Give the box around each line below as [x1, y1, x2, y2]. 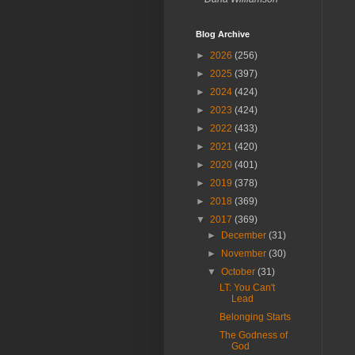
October [221, 266, 258, 277]
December [221, 230, 269, 241]
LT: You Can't [219, 282, 275, 293]
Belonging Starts [219, 311, 291, 323]
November [221, 248, 269, 259]
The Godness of [219, 330, 288, 341]
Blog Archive [196, 29, 250, 39]
